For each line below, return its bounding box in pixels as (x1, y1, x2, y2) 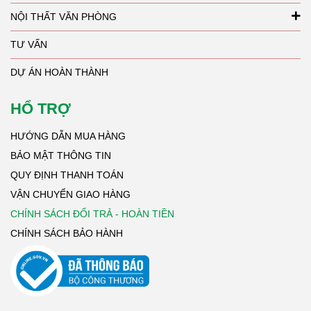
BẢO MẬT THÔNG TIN (10, 149, 111, 161)
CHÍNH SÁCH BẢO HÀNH (10, 227, 123, 239)
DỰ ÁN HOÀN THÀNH (10, 66, 108, 78)
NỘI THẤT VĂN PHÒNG (10, 10, 117, 22)
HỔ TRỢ (10, 99, 71, 117)
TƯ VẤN (10, 38, 47, 50)
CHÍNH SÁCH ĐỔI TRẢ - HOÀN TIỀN (10, 208, 174, 219)
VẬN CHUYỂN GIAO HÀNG (10, 188, 133, 200)
